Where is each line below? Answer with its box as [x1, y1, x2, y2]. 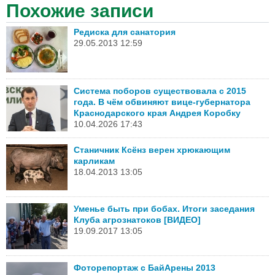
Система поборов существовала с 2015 [74, 85, 246, 96]
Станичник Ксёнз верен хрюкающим [74, 144, 230, 155]
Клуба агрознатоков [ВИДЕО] [74, 214, 201, 225]
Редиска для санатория [74, 26, 176, 37]
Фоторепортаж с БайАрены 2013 [74, 262, 215, 273]
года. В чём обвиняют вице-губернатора [74, 96, 250, 107]
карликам [74, 155, 115, 166]
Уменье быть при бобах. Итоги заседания [74, 203, 255, 214]
